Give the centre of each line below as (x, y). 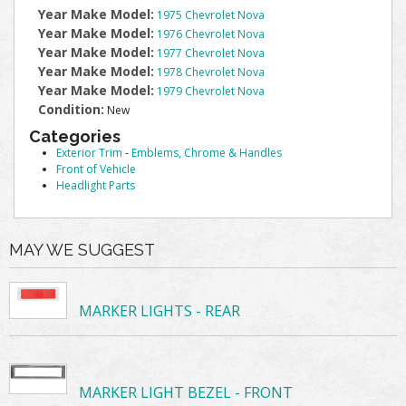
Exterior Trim (89, 153)
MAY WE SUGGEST (82, 250)
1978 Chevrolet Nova (211, 72)
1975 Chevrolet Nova (211, 15)
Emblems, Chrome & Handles (207, 153)
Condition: (71, 109)
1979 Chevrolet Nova (211, 91)
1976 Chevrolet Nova (211, 34)
